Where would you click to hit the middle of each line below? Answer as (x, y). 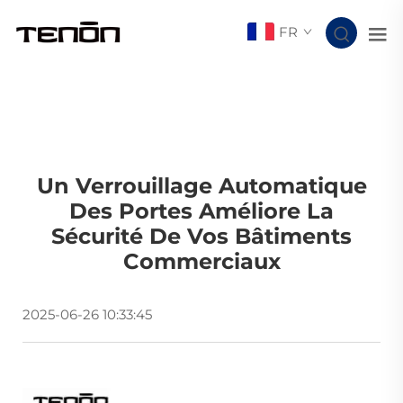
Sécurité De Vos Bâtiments (201, 236)
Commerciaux (201, 261)
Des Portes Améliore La (201, 210)
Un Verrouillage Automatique (201, 185)
